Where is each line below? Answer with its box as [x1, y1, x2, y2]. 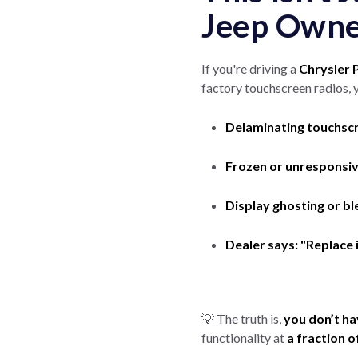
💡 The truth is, [201, 311, 284, 326]
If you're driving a [201, 61, 299, 76]
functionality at [201, 330, 287, 345]
